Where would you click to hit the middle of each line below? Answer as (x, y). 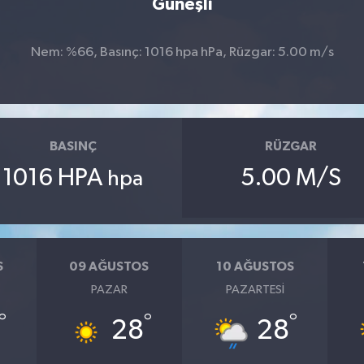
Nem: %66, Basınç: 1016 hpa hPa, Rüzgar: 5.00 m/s (182, 52)
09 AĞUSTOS (109, 266)
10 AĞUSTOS (255, 266)
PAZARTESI (255, 290)
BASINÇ (73, 146)
